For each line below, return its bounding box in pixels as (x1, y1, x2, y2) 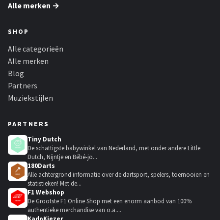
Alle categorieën (8, 44, 63, 54)
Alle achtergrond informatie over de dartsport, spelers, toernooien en (27, 170, 210, 179)
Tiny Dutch (27, 135, 61, 143)
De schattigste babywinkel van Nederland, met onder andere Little (27, 144, 200, 152)
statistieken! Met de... (27, 179, 82, 188)
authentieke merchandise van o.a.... (27, 206, 121, 214)
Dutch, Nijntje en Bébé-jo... (27, 153, 97, 161)
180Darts (27, 162, 55, 170)
